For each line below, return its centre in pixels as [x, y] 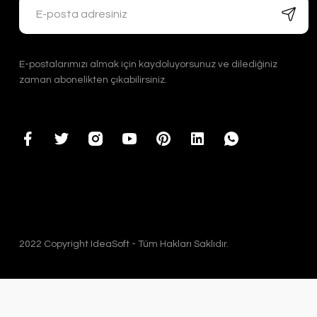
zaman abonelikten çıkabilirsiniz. [93, 80]
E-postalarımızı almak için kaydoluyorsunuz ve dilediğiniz [148, 64]
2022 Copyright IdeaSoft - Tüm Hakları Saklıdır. [124, 244]
